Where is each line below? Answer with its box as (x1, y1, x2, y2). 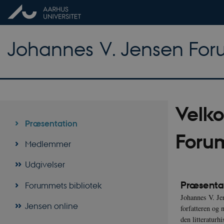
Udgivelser (24, 159, 65, 170)
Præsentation (24, 117, 77, 129)
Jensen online (24, 200, 78, 211)
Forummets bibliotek (24, 179, 101, 190)
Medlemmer (24, 138, 71, 149)
